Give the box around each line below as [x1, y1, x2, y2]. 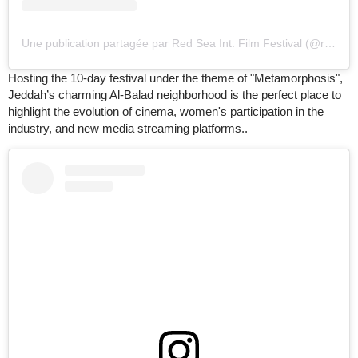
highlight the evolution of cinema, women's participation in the [8, 104, 324, 118]
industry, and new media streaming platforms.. [8, 121, 248, 135]
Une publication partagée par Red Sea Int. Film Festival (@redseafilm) [324, 36, 336, 50]
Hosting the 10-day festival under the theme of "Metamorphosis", [8, 70, 343, 85]
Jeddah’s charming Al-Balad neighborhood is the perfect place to [8, 87, 341, 101]
